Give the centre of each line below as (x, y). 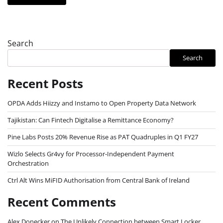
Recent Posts (45, 83)
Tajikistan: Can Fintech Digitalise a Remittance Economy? (91, 120)
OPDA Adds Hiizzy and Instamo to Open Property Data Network (102, 103)
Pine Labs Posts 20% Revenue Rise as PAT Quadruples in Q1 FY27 (103, 137)
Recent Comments (62, 202)
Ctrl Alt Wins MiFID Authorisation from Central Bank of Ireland (99, 180)
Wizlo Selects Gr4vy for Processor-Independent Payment (91, 154)
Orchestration (28, 163)
